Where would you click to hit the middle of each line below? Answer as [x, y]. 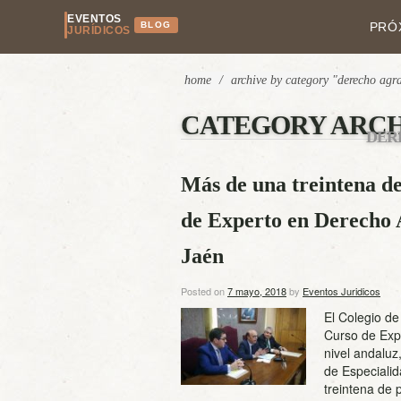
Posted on [204, 291]
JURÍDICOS [99, 30]
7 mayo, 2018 [257, 291]
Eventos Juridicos [341, 291]
